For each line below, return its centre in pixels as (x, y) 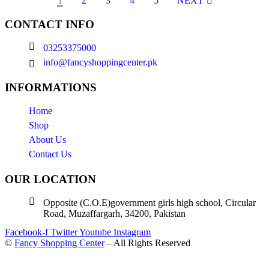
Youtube (95, 232)
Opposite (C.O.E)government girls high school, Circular (150, 202)
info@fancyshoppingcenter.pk (100, 62)
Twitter (64, 232)
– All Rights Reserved (147, 243)
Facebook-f (26, 232)
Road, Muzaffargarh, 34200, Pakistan (114, 213)
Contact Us (50, 154)
